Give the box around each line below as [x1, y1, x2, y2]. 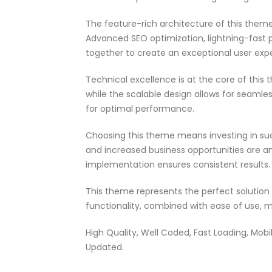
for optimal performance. [86, 103, 194, 115]
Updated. [86, 241, 124, 253]
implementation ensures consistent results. [86, 158, 270, 171]
